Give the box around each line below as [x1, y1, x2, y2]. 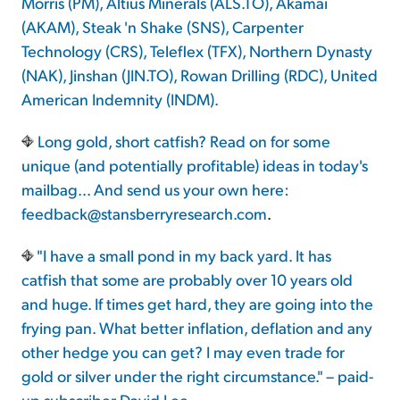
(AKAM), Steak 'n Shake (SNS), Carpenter [21, 16, 304, 37]
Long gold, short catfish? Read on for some [34, 130, 330, 152]
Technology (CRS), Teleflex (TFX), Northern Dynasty [21, 40, 372, 62]
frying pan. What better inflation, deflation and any [21, 317, 372, 338]
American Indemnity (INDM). [21, 88, 219, 110]
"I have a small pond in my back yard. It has [34, 245, 331, 266]
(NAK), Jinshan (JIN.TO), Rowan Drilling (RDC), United [21, 64, 378, 86]
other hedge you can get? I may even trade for [21, 341, 345, 362]
